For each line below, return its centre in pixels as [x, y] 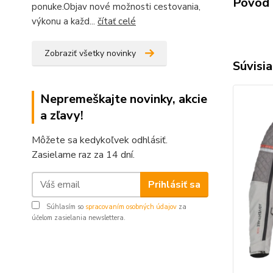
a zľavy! [62, 115]
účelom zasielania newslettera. [79, 218]
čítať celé [117, 21]
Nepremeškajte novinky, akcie [124, 99]
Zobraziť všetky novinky [90, 53]
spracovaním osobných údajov [131, 207]
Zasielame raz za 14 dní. [83, 155]
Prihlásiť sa [174, 184]
